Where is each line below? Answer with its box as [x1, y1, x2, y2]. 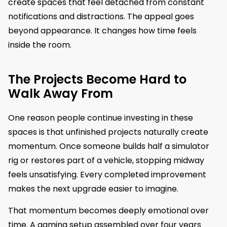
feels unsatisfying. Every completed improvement [8, 169, 206, 181]
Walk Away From [8, 85, 113, 102]
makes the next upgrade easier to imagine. [8, 183, 178, 195]
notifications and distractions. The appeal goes [8, 11, 194, 23]
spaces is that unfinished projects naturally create [8, 126, 208, 138]
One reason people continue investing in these [8, 112, 193, 124]
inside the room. [8, 39, 71, 51]
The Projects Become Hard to [8, 71, 186, 88]
